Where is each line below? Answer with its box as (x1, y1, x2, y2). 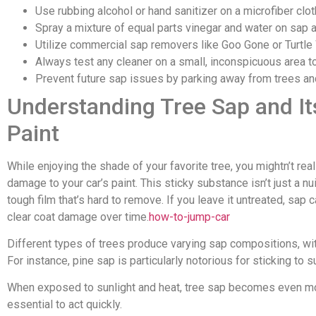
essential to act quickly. (7, 298, 122, 312)
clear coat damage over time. (7, 209, 149, 224)
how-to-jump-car (149, 209, 230, 224)
